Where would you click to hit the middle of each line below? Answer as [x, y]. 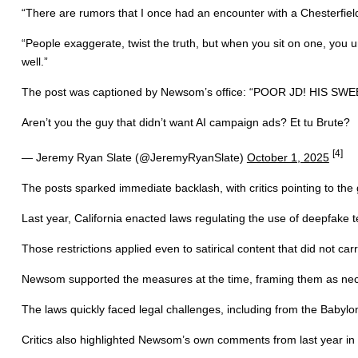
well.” [34, 61]
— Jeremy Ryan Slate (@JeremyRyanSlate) [134, 157]
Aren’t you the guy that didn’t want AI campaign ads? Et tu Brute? [185, 122]
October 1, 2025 [288, 157]
